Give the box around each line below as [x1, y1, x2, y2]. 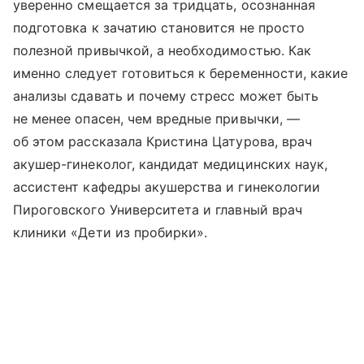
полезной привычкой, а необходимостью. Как [13, 42, 311, 59]
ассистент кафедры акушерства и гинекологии [13, 179, 321, 196]
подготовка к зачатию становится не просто [13, 19, 305, 37]
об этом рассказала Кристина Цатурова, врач [13, 133, 313, 150]
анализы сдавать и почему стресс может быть [13, 88, 319, 105]
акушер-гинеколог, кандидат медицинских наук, [13, 156, 328, 173]
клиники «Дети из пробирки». [13, 224, 208, 241]
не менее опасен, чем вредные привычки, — [13, 110, 300, 128]
